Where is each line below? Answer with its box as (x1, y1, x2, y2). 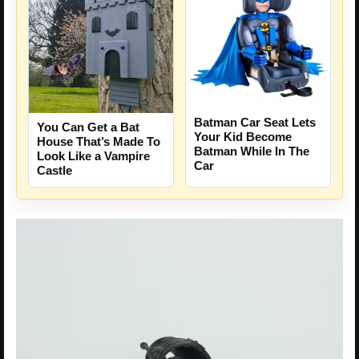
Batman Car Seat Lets (194, 115, 316, 130)
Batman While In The (194, 144, 309, 159)
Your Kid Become (194, 130, 292, 144)
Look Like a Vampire (37, 149, 150, 163)
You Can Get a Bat (37, 120, 139, 135)
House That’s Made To (37, 135, 160, 149)
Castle (37, 163, 72, 178)
